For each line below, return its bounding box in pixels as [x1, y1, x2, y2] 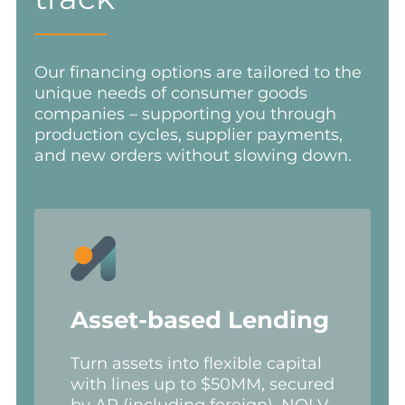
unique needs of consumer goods [33, 82, 307, 103]
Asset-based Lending [70, 305, 329, 334]
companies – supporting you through [33, 103, 336, 124]
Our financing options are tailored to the [33, 61, 362, 82]
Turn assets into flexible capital [70, 353, 322, 373]
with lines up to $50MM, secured [70, 373, 334, 394]
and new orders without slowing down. [33, 145, 352, 165]
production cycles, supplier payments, [33, 124, 343, 145]
